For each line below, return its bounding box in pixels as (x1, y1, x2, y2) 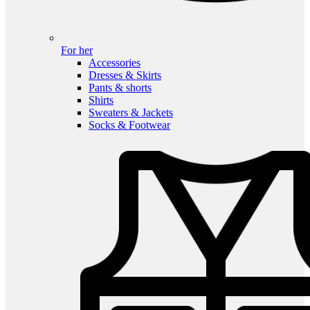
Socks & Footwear (89, 119, 170, 131)
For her (61, 44, 93, 57)
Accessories (89, 57, 140, 69)
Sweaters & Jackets (89, 107, 173, 119)
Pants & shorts (89, 82, 152, 94)
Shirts (89, 94, 113, 107)
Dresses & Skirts (89, 69, 161, 82)
